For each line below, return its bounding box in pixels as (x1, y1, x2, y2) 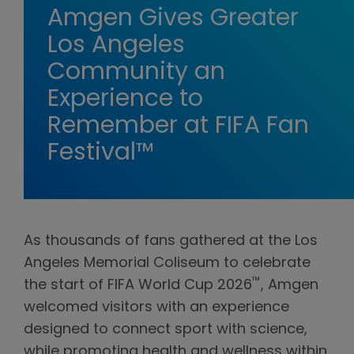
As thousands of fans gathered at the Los (24, 234, 318, 250)
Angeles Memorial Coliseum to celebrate (24, 256, 311, 272)
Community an (47, 61, 225, 86)
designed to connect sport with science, (24, 322, 307, 338)
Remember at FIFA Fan (47, 115, 309, 140)
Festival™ (47, 141, 154, 167)
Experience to (47, 88, 203, 113)
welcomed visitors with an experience (24, 300, 289, 316)
